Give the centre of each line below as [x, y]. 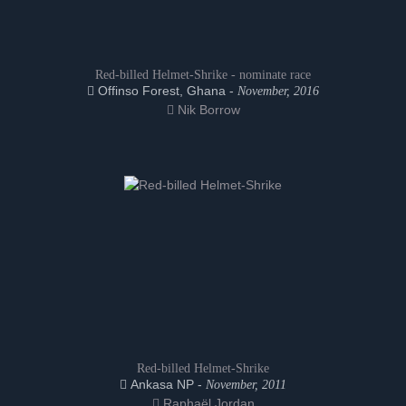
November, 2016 [278, 91]
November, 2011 [246, 385]
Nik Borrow [207, 110]
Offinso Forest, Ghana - [166, 91]
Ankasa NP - [166, 384]
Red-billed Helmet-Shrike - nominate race [203, 75]
